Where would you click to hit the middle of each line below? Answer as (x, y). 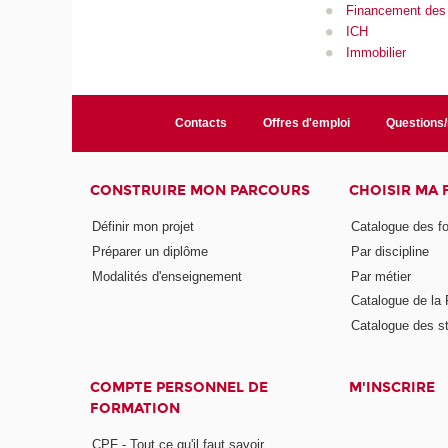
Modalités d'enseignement (167, 276)
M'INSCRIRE (391, 388)
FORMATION (135, 409)
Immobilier (375, 52)
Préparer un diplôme (150, 251)
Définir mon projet (143, 226)
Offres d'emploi (306, 123)
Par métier (380, 276)
